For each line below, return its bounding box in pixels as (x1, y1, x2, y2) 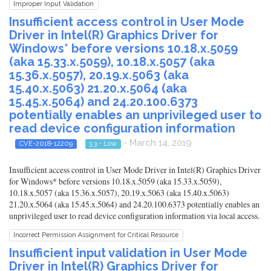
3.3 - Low (89, 139, 117, 148)
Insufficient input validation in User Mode (9, 246, 247, 261)
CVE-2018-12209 (19, 139, 73, 148)
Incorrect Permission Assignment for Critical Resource (13, 231, 179, 239)
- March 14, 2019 (121, 137, 192, 148)
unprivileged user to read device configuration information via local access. (9, 210, 260, 222)
